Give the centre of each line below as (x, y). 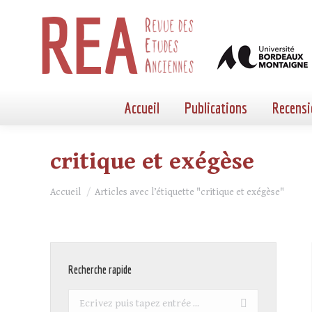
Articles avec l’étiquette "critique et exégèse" (189, 192)
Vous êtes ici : (83, 186)
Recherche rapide (100, 270)
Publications (216, 108)
